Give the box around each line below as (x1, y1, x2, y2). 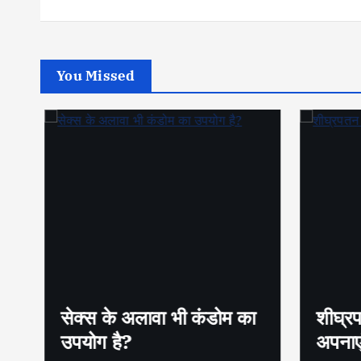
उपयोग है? (56, 328, 128, 355)
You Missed (56, 66, 135, 85)
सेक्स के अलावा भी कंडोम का (56, 304, 251, 330)
